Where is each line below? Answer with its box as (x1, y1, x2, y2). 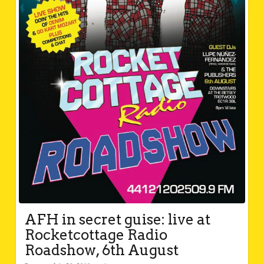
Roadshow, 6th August (24, 241, 179, 259)
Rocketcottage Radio (24, 226, 167, 243)
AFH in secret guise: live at (24, 210, 210, 228)
